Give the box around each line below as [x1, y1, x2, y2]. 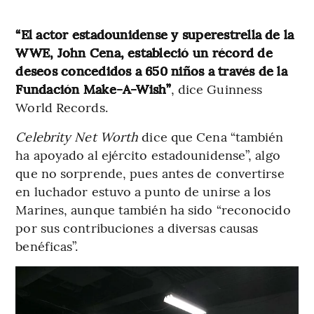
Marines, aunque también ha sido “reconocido [15, 200, 291, 218]
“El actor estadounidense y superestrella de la [15, 25, 294, 43]
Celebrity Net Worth [15, 127, 139, 145]
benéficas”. [15, 236, 78, 254]
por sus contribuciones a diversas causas [15, 218, 259, 236]
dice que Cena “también [138, 127, 284, 145]
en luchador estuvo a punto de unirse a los [15, 182, 271, 200]
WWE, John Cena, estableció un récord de [15, 43, 273, 61]
